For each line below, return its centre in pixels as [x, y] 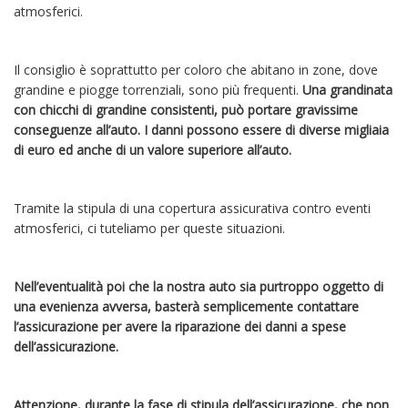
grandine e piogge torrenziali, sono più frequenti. [158, 90]
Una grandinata [347, 90]
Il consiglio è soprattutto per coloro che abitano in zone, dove [196, 70]
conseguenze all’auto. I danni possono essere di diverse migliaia [201, 130]
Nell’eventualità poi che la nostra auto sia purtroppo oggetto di [199, 287]
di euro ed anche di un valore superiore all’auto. [154, 150]
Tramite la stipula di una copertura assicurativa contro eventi [192, 209]
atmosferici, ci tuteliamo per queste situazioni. [151, 229]
